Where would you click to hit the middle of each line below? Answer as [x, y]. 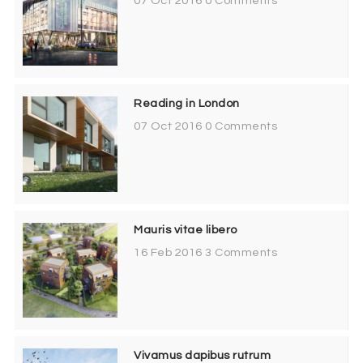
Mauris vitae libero [186, 229]
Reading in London [187, 104]
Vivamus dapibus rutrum [203, 355]
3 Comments [241, 252]
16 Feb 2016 [168, 252]
